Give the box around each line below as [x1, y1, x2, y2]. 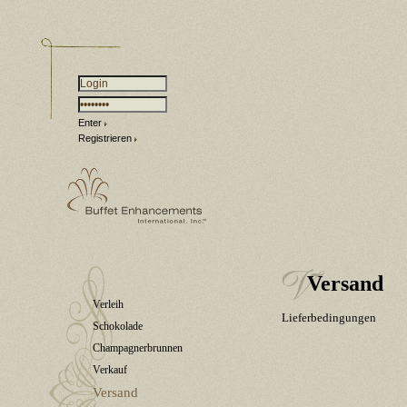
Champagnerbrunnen [93, 342, 183, 354]
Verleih [93, 298, 124, 311]
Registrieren [78, 133, 132, 144]
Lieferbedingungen [282, 311, 376, 324]
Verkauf [93, 363, 127, 376]
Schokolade [93, 320, 143, 333]
